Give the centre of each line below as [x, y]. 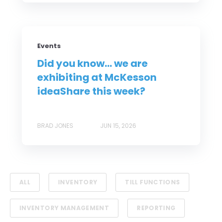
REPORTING [156, 208]
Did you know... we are [92, 64]
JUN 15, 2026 [118, 126]
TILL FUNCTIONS [153, 182]
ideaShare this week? [91, 91]
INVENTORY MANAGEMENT [64, 208]
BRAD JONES [55, 126]
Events [49, 46]
